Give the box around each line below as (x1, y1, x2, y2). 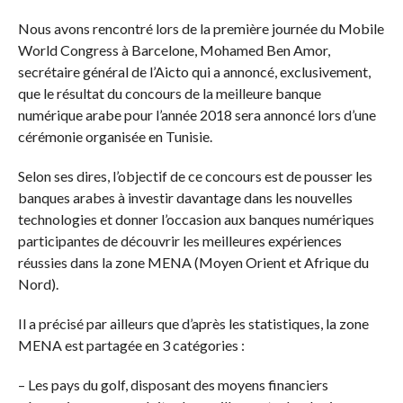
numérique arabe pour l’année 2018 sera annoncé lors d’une (17, 106, 376, 124)
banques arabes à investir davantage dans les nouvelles (17, 189, 353, 207)
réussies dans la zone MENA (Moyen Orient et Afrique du (17, 254, 369, 272)
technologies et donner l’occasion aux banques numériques (17, 210, 374, 228)
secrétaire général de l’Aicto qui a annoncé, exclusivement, (17, 63, 371, 81)
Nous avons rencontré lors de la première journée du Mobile (17, 20, 384, 38)
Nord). (17, 275, 58, 293)
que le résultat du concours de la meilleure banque (17, 85, 321, 103)
